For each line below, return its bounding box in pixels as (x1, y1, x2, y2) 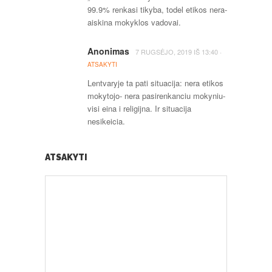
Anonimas (87, 45, 129, 57)
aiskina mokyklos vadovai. (87, 16, 181, 28)
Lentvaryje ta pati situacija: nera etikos (87, 77, 223, 89)
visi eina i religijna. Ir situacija (87, 103, 191, 114)
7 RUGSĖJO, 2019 (135, 47, 192, 56)
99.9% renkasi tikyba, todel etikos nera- (87, 4, 227, 15)
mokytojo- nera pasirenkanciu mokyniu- (87, 90, 225, 101)
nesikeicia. (87, 115, 125, 127)
